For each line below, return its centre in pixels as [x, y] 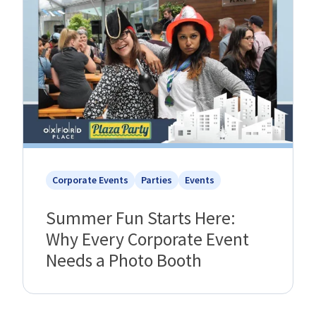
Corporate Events [90, 180]
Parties [157, 180]
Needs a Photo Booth [124, 261]
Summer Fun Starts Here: [141, 218]
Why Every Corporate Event [147, 239]
